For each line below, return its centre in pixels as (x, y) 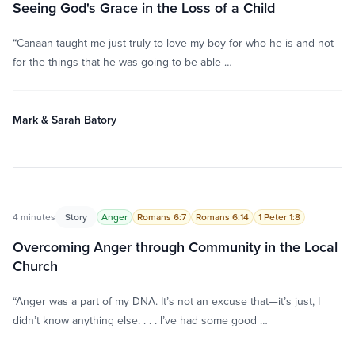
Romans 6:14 (222, 217)
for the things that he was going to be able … (122, 62)
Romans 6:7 (162, 217)
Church (35, 266)
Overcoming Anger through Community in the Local (175, 247)
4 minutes (34, 217)
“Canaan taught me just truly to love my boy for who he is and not (173, 43)
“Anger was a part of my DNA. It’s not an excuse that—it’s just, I (166, 301)
